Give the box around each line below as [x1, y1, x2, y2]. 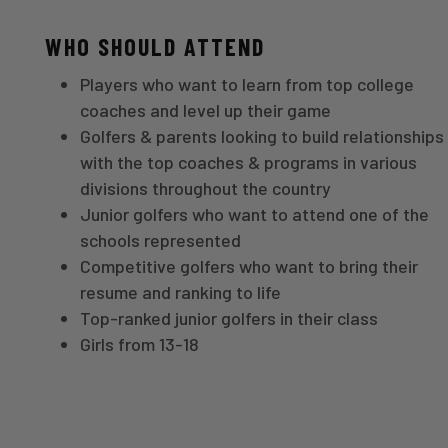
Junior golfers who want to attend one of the [79, 202, 429, 225]
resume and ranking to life [79, 280, 281, 303]
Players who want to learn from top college [79, 72, 414, 95]
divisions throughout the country [79, 176, 331, 199]
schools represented [79, 228, 241, 251]
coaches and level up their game [79, 98, 331, 121]
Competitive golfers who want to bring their [79, 254, 418, 277]
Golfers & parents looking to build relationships [79, 124, 444, 147]
